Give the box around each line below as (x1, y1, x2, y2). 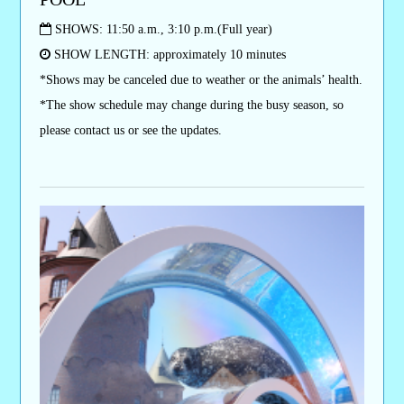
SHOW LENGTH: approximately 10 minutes (50, 47, 286, 61)
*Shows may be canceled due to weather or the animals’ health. (39, 72, 363, 87)
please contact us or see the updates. (39, 123, 222, 137)
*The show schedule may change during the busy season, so (39, 97, 344, 112)
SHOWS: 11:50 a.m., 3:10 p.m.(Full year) (50, 22, 272, 36)
